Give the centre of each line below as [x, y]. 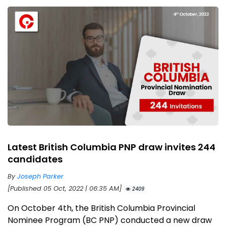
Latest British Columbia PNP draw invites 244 [111, 147]
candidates [35, 159]
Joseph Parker [40, 176]
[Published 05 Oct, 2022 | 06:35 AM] [66, 188]
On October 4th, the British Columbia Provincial [101, 208]
